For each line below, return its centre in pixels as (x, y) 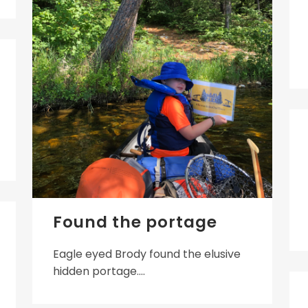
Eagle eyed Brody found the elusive (147, 254)
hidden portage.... (99, 271)
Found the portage (135, 222)
